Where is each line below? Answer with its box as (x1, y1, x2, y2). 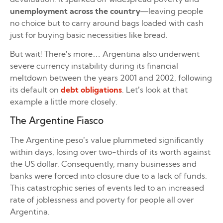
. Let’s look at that (122, 85, 188, 95)
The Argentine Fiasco (10, 114, 104, 126)
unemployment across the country (10, 5, 140, 16)
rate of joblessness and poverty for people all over (10, 194, 194, 205)
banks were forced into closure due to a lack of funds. (10, 170, 207, 181)
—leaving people (140, 5, 203, 16)
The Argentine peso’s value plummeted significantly (10, 134, 204, 145)
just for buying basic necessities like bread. (10, 29, 170, 40)
